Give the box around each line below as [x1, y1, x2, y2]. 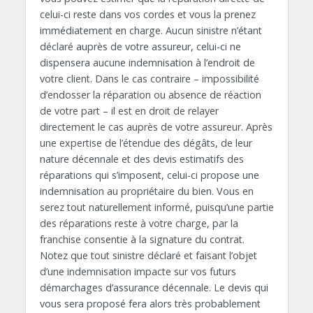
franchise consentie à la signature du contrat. [39, 233, 245, 247]
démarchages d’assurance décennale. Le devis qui [39, 281, 268, 295]
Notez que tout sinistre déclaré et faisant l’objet [39, 249, 257, 263]
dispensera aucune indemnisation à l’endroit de [39, 56, 255, 70]
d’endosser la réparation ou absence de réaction [39, 88, 261, 102]
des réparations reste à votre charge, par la [39, 217, 238, 231]
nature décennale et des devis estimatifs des [39, 152, 244, 166]
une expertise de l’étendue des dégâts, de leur [39, 136, 252, 150]
